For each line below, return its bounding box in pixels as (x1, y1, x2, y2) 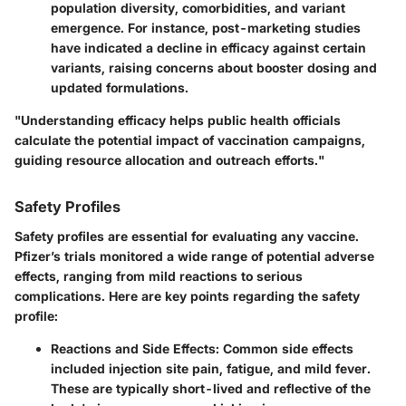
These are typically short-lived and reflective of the (51, 380, 371, 396)
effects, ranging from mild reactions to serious (14, 267, 303, 284)
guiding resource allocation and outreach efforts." (14, 152, 324, 169)
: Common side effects (216, 340, 353, 356)
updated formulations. (51, 80, 188, 96)
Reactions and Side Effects (51, 340, 216, 356)
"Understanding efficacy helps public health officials (14, 112, 341, 129)
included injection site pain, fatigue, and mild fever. (51, 360, 371, 376)
